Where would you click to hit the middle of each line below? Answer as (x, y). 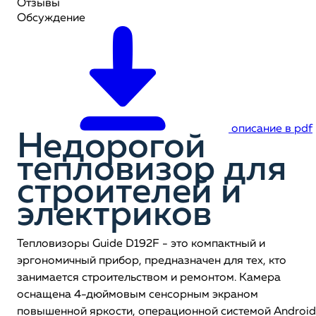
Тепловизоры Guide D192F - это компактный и (141, 244)
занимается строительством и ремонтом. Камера (149, 278)
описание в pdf (272, 129)
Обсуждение (51, 18)
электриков (114, 216)
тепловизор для (152, 171)
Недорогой (111, 148)
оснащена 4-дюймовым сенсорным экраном (138, 295)
